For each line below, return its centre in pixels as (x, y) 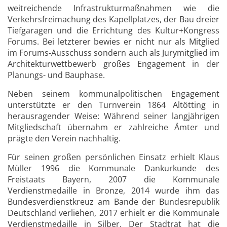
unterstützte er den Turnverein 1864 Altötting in (113, 105)
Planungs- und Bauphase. (57, 75)
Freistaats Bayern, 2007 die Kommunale (113, 179)
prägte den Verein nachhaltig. (65, 138)
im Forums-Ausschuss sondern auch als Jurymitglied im (113, 53)
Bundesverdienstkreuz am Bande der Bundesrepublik (113, 202)
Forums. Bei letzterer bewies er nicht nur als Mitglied (113, 42)
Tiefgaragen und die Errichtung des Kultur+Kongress (113, 30)
